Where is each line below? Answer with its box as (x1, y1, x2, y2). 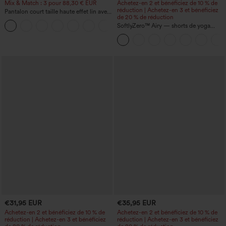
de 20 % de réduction (117, 14, 174, 21)
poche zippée (5, 15, 40, 23)
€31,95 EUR (5, 199, 42, 207)
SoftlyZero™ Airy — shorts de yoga (117, 22, 210, 30)
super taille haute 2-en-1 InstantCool (117, 29, 214, 37)
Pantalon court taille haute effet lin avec (5, 8, 110, 16)
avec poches (117, 36, 150, 44)
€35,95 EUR (117, 199, 156, 207)
